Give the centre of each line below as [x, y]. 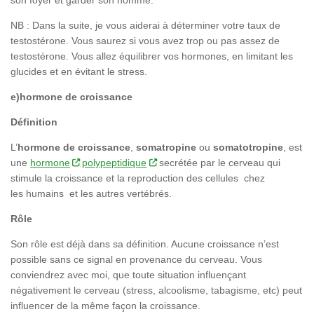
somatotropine [248, 147]
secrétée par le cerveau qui [218, 162]
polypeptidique [115, 162]
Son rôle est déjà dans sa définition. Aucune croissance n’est [145, 244]
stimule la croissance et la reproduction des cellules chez [138, 178]
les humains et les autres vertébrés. [91, 193]
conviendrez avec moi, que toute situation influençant [128, 275]
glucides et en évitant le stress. [79, 71]
